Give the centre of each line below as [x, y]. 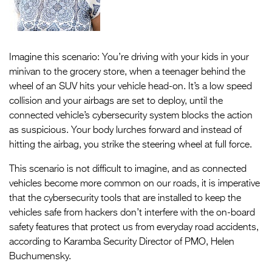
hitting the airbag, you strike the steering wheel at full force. [131, 145]
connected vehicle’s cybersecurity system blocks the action [131, 116]
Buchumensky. [40, 257]
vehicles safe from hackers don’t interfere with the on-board [132, 213]
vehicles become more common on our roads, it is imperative [134, 184]
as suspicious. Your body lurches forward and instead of [125, 131]
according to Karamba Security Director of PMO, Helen [122, 242]
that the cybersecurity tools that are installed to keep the [125, 199]
